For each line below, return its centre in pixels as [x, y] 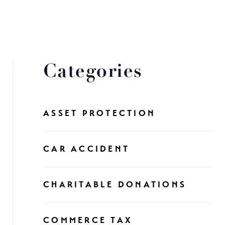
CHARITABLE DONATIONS [115, 185]
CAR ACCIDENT [86, 149]
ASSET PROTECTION [99, 113]
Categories [93, 72]
